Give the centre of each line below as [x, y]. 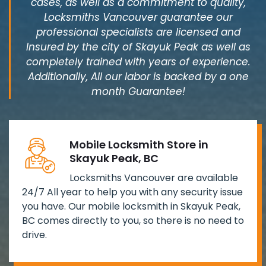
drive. [34, 235]
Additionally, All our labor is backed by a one [138, 77]
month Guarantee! [138, 92]
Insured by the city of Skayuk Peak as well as [138, 47]
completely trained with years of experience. [138, 62]
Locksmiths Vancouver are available [154, 178]
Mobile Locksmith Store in [139, 145]
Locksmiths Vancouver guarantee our [138, 18]
